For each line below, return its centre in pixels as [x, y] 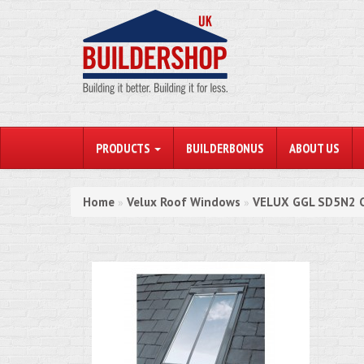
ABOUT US [314, 148]
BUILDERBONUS [225, 148]
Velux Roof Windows [184, 202]
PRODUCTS [124, 148]
